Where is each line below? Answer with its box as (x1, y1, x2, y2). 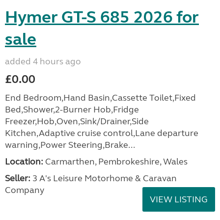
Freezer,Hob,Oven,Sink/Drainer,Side (5, 116, 149, 127)
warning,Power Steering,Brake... (5, 139, 135, 150)
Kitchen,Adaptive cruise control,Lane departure (5, 128, 198, 138)
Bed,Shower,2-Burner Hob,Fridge (5, 104, 139, 115)
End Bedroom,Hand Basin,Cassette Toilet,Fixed (5, 92, 196, 103)
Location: (5, 156, 43, 167)
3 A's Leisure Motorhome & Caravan (30, 173, 177, 184)
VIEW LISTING (150, 194, 208, 205)
